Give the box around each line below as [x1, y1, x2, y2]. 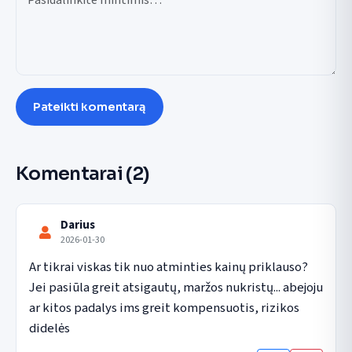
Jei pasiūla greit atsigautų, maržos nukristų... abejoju [29, 277, 323, 297]
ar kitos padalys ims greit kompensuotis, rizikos [29, 298, 299, 317]
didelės [29, 318, 70, 338]
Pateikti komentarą [33, 99, 146, 114]
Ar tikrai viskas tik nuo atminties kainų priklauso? [29, 257, 308, 277]
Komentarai [16, 162, 123, 186]
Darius [60, 216, 95, 234]
